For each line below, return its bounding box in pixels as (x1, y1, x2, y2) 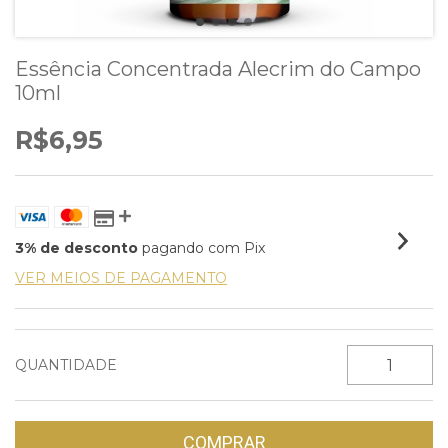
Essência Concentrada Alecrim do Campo (15, 57, 421, 81)
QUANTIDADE (15, 356, 117, 374)
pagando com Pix (138, 239, 265, 257)
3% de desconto (15, 239, 138, 257)
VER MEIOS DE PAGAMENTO (15, 269, 227, 287)
